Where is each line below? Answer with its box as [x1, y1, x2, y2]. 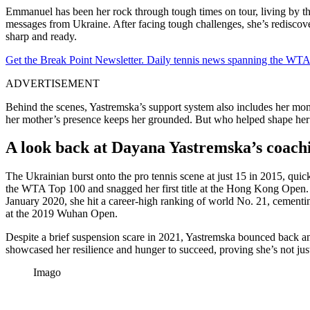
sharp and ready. [6, 30, 77, 42]
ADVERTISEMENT [6, 77, 100, 89]
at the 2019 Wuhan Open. [6, 208, 118, 220]
